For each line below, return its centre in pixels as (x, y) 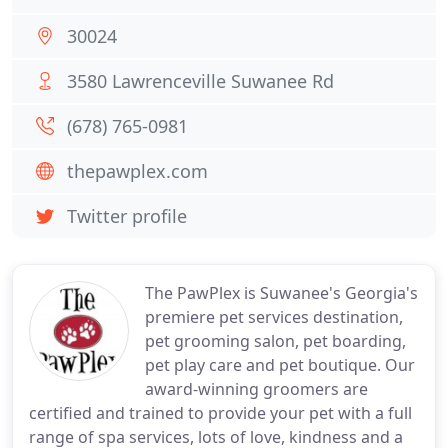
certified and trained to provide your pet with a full (220, 413)
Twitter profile (127, 216)
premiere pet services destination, (274, 317)
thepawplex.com (137, 171)
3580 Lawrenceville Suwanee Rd (200, 81)
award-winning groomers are (256, 389)
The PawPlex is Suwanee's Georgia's (281, 293)
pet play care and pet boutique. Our (280, 365)
